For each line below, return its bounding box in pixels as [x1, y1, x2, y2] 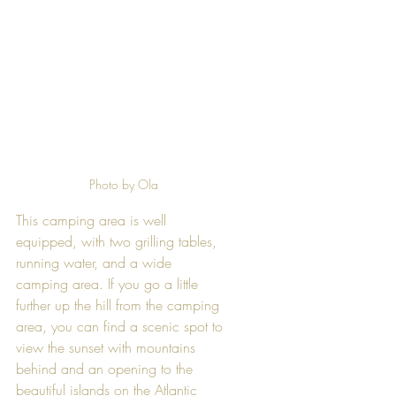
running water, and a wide [16, 253, 176, 273]
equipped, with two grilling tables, [16, 232, 221, 252]
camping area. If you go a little [16, 274, 202, 294]
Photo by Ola [89, 176, 158, 194]
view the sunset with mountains [16, 338, 200, 358]
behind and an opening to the [16, 359, 197, 379]
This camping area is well [16, 210, 171, 231]
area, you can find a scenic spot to [16, 316, 227, 337]
